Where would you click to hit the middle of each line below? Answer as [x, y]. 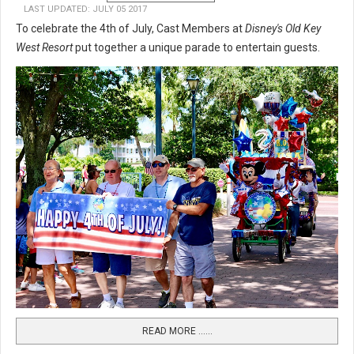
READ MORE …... [177, 331]
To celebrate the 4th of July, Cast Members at [130, 29]
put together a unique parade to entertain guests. [199, 48]
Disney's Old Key [283, 29]
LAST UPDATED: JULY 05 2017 [85, 9]
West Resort [44, 48]
